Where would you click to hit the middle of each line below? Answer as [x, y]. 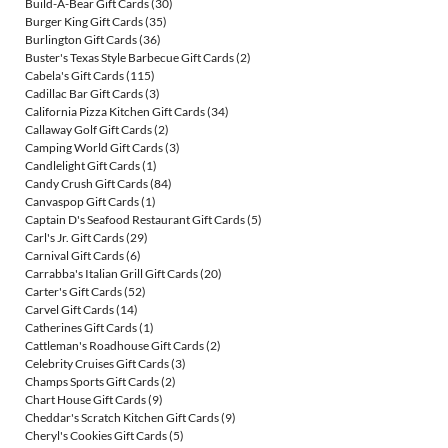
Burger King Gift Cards [84, 22]
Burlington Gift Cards [81, 40]
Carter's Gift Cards [73, 292]
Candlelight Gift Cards [82, 166]
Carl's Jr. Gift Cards [74, 238]
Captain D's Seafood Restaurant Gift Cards [135, 220]
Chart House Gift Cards [85, 400]
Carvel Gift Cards [69, 310]
